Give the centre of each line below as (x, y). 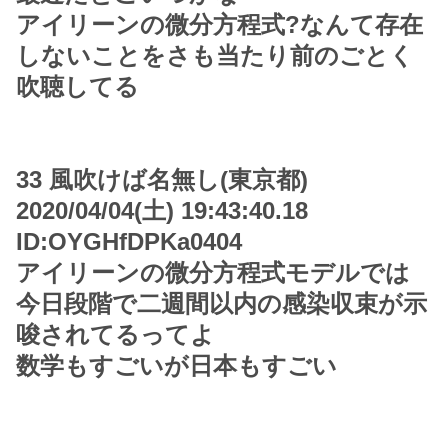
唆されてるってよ (115, 335)
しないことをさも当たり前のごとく (215, 56)
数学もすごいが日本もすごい (176, 366)
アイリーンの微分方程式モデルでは (213, 273)
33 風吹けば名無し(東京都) (162, 180)
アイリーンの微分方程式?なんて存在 (219, 25)
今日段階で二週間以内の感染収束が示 (221, 304)
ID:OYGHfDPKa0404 (129, 242)
